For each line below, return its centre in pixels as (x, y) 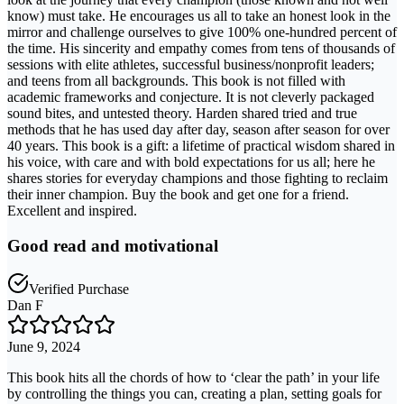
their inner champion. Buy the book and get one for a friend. (178, 195)
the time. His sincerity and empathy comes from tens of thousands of (201, 49)
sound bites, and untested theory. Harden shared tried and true (182, 114)
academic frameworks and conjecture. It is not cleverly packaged (191, 97)
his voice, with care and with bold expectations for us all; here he (191, 162)
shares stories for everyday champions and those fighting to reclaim (197, 179)
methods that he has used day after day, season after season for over (198, 130)
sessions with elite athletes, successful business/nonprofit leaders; (191, 65)
